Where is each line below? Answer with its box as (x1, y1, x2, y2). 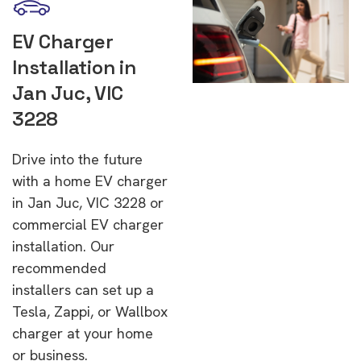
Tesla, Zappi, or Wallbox (12, 302, 168, 321)
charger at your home (12, 324, 153, 342)
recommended (12, 259, 106, 277)
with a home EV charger (12, 172, 168, 190)
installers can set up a (12, 280, 154, 299)
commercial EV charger (12, 215, 164, 234)
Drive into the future (12, 150, 143, 168)
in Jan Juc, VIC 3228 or (12, 193, 164, 212)
